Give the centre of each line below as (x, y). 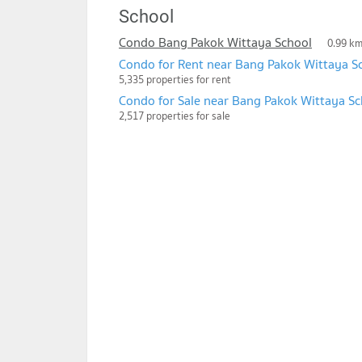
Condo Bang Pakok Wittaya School (215, 42)
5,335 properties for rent (175, 79)
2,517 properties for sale (175, 116)
